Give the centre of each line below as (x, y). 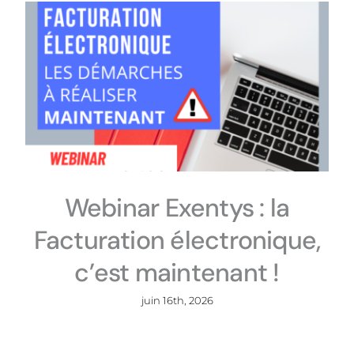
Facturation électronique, (177, 241)
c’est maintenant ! (177, 273)
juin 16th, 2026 (177, 301)
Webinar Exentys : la (177, 208)
